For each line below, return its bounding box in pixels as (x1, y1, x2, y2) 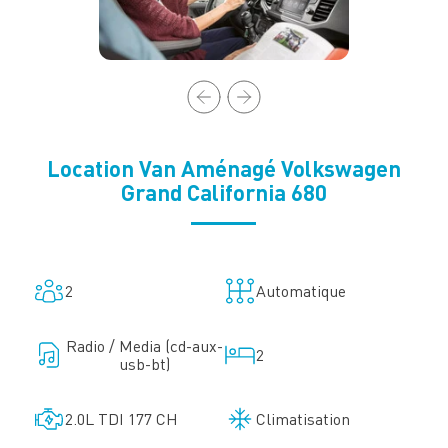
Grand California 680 (120, 179, 327, 207)
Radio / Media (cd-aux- (65, 336, 223, 357)
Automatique (255, 281, 346, 302)
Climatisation (255, 409, 350, 430)
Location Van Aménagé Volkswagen (46, 155, 401, 183)
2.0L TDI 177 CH (64, 409, 178, 430)
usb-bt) (118, 354, 170, 375)
